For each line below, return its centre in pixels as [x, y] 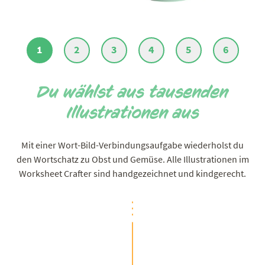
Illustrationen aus [132, 113]
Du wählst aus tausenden [132, 92]
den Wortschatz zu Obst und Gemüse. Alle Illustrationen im [132, 159]
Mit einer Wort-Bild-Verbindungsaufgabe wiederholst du [132, 145]
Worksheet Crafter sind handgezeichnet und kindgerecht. [132, 173]
